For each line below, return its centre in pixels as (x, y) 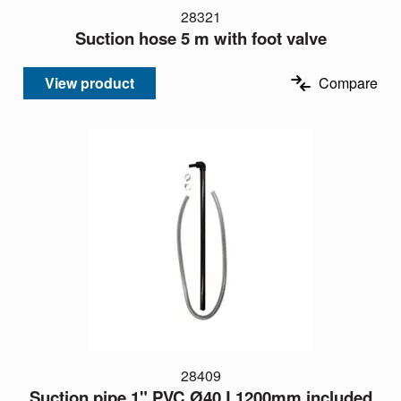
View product (90, 82)
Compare (348, 82)
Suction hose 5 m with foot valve (200, 38)
